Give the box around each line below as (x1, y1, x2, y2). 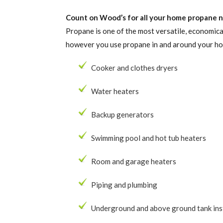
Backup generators (91, 110, 154, 119)
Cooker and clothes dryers (91, 63, 178, 72)
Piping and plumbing (91, 180, 157, 189)
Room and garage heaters (91, 157, 176, 166)
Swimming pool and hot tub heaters (91, 133, 206, 142)
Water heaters (91, 87, 139, 96)
